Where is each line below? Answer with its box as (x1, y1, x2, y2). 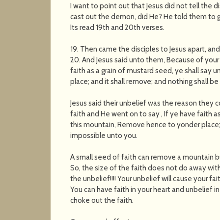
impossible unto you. (70, 131, 138, 140)
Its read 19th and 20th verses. (70, 23, 165, 32)
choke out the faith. (70, 195, 134, 205)
